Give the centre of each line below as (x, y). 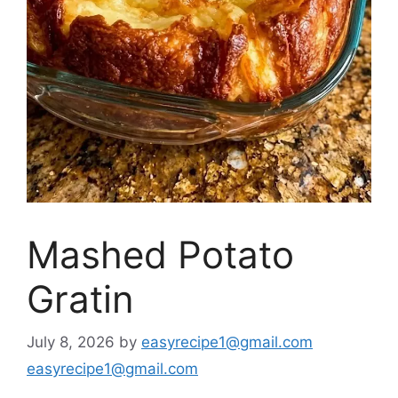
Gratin (80, 298)
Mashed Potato (160, 254)
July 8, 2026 (71, 342)
